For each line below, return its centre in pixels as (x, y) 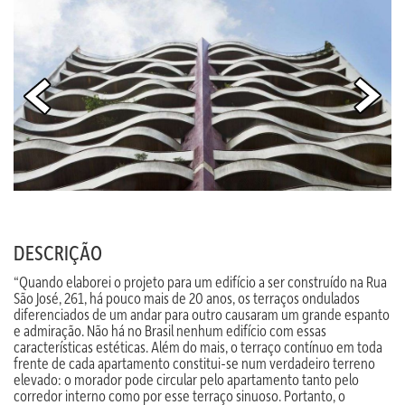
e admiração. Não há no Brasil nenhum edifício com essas (170, 330)
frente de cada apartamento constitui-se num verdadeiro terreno (194, 363)
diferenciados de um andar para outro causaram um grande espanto (202, 314)
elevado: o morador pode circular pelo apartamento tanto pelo (186, 379)
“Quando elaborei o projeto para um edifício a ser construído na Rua (200, 281)
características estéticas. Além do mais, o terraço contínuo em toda (198, 346)
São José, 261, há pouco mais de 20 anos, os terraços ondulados (187, 297)
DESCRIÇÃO (58, 252)
